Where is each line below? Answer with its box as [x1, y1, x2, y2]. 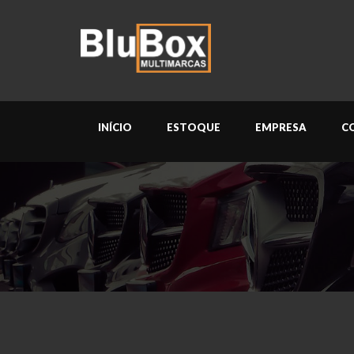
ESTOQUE [167, 121, 220, 134]
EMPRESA [255, 121, 307, 134]
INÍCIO [98, 121, 132, 134]
